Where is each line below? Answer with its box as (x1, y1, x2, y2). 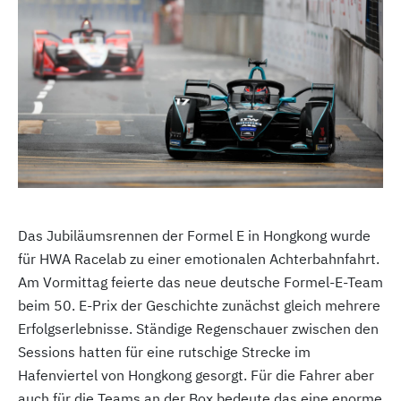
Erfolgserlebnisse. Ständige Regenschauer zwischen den (18, 320, 379, 337)
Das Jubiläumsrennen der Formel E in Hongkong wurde (18, 226, 371, 244)
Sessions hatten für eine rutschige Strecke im (18, 343, 311, 361)
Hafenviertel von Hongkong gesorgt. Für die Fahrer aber (18, 366, 374, 384)
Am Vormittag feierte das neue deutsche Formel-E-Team (18, 273, 383, 291)
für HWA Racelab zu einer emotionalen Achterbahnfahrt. (18, 250, 380, 268)
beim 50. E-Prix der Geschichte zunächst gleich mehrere (18, 296, 380, 314)
